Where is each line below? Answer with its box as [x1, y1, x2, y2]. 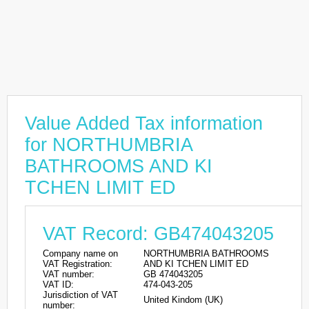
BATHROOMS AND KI [25, 156, 212, 177]
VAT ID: [43, 279, 74, 290]
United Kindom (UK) [143, 295, 223, 305]
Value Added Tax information [25, 113, 263, 134]
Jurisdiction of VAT [43, 290, 118, 300]
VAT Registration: [43, 259, 112, 269]
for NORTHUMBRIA [25, 134, 192, 155]
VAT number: [43, 269, 94, 279]
